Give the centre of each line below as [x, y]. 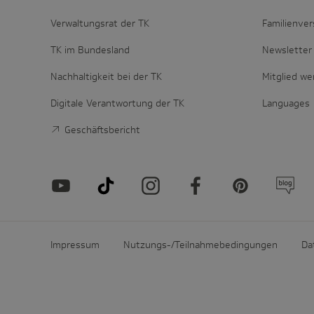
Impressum [75, 245]
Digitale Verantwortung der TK [117, 103]
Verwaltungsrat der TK [100, 23]
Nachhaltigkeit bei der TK [106, 76]
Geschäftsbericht [102, 130]
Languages [286, 103]
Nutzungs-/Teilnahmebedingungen [200, 245]
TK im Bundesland [90, 50]
